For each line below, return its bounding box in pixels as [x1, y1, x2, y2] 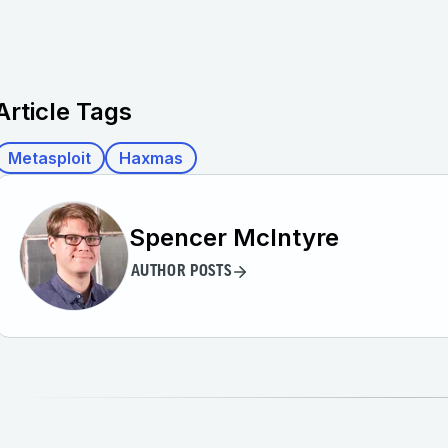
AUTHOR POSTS [130, 264, 232, 280]
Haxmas [119, 148, 183, 168]
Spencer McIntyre [129, 222, 339, 252]
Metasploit [8, 148, 91, 168]
